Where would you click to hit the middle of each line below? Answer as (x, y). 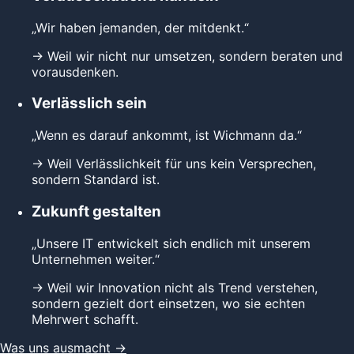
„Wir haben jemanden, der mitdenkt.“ (140, 27)
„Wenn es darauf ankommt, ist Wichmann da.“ (167, 136)
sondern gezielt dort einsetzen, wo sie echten (168, 303)
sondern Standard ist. (96, 180)
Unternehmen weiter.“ (96, 259)
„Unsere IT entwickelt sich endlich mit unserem (171, 243)
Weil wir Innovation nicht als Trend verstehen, (183, 287)
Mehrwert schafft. (85, 319)
